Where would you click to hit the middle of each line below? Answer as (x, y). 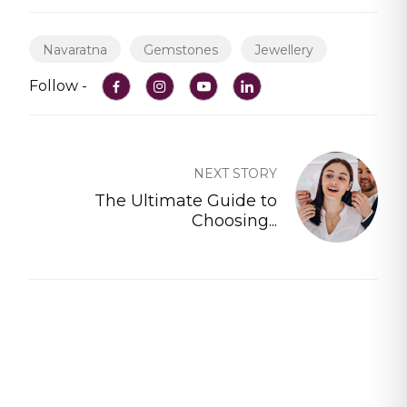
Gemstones (181, 50)
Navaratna (75, 50)
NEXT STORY (235, 174)
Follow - (58, 86)
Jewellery (284, 50)
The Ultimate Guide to (186, 201)
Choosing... (234, 221)
